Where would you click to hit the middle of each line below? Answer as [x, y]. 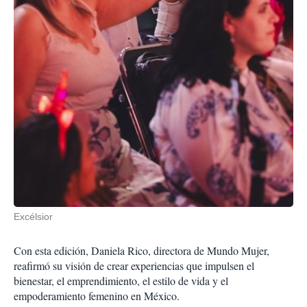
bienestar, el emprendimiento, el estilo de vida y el [121, 280]
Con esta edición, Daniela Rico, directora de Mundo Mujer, [142, 250]
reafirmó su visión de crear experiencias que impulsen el [134, 265]
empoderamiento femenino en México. [97, 295]
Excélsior [33, 216]
